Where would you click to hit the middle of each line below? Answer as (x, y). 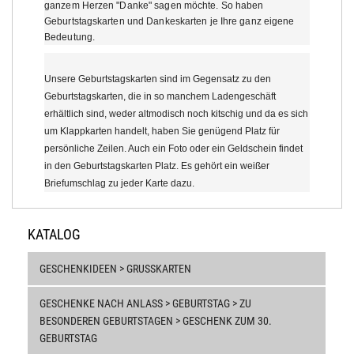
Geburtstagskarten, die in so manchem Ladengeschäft (160, 96)
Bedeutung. (70, 37)
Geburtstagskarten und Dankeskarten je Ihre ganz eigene (169, 21)
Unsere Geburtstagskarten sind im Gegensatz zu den (158, 79)
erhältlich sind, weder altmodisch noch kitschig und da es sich (176, 113)
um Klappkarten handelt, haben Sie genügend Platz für (162, 131)
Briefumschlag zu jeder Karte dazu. (121, 183)
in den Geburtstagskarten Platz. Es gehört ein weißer (157, 166)
